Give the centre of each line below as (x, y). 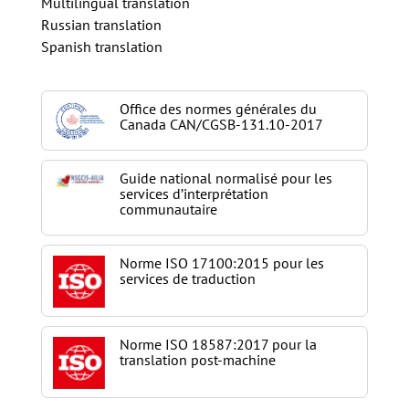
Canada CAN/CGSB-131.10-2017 (221, 125)
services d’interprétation (194, 194)
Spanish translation (101, 47)
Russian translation (101, 25)
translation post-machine (197, 360)
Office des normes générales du (218, 109)
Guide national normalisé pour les (225, 178)
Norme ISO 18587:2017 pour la (218, 345)
